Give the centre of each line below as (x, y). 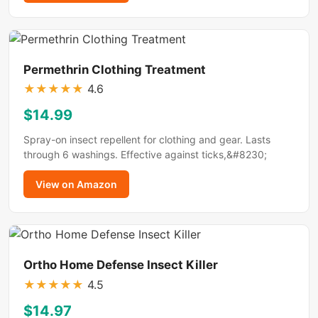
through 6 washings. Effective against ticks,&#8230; (145, 155)
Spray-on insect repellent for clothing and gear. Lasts (147, 140)
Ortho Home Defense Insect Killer (121, 265)
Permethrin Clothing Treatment (115, 69)
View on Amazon (76, 185)
